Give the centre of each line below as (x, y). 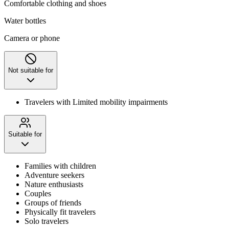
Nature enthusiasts (54, 184)
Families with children (60, 166)
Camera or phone (32, 38)
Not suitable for (31, 70)
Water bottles (25, 20)
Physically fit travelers (60, 212)
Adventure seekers (54, 175)
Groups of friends (53, 202)
